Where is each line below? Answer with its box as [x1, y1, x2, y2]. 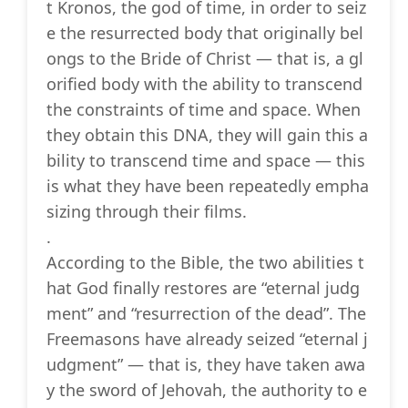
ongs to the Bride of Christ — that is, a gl [46, 47, 363, 70]
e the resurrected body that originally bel [46, 22, 363, 45]
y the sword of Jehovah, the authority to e [46, 379, 367, 402]
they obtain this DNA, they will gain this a [46, 124, 368, 147]
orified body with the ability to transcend [46, 73, 362, 96]
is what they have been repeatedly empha [46, 175, 369, 198]
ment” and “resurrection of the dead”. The [46, 302, 366, 325]
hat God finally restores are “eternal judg [46, 277, 360, 300]
